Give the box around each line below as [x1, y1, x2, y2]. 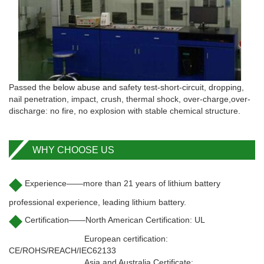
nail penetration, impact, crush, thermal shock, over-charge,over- [9, 94, 250, 104]
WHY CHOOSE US [32, 145, 114, 156]
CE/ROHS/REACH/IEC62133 [9, 246, 116, 256]
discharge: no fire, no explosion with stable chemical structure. [9, 106, 240, 116]
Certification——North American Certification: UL [22, 215, 205, 225]
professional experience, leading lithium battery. [9, 197, 186, 207]
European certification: [9, 234, 168, 244]
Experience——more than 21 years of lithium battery [22, 179, 220, 189]
